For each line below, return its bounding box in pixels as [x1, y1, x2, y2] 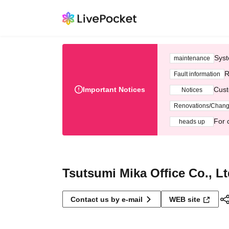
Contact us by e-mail [71, 195, 143, 203]
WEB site [169, 195, 200, 203]
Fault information [174, 70, 220, 78]
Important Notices [83, 85, 145, 94]
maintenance [174, 54, 210, 62]
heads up [178, 118, 205, 125]
